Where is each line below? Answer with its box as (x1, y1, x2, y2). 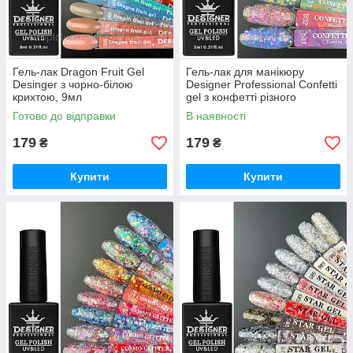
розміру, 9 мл (186, 103, 255, 116)
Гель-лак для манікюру (186, 65, 304, 78)
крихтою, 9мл (13, 91, 82, 103)
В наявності (186, 110, 246, 122)
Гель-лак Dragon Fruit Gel (13, 65, 144, 78)
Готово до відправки (13, 110, 116, 122)
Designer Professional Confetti (186, 78, 337, 91)
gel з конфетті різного (186, 91, 296, 103)
